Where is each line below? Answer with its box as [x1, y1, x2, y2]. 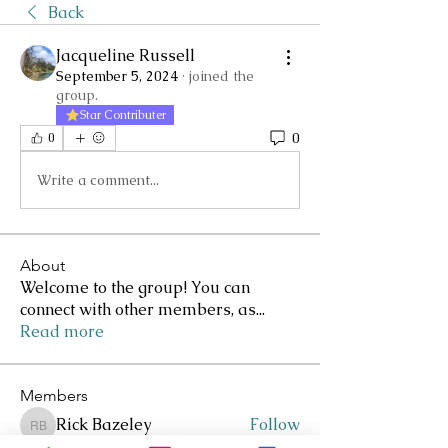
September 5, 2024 [56, 67, 178, 85]
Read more [20, 321, 104, 342]
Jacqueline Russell [56, 45, 195, 66]
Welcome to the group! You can [20, 277, 250, 298]
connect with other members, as [20, 299, 256, 320]
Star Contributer [80, 107, 166, 123]
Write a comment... [37, 170, 159, 189]
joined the [189, 67, 254, 85]
